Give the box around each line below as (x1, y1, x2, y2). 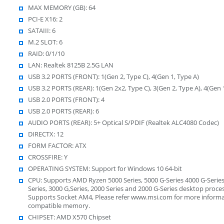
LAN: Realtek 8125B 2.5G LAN (27, 60, 113, 69)
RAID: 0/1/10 (27, 48, 64, 58)
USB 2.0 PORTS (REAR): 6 (27, 106, 99, 115)
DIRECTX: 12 (27, 129, 63, 138)
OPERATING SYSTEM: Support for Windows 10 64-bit (27, 163, 182, 173)
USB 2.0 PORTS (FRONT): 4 (27, 94, 104, 104)
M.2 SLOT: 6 (27, 37, 62, 46)
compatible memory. (27, 200, 90, 210)
